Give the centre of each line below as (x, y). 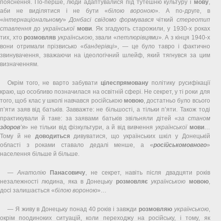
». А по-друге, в (183, 11)
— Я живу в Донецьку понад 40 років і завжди (73, 209)
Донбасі (80, 19)
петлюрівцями (137, 37)
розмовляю (155, 209)
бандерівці (99, 46)
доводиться (52, 136)
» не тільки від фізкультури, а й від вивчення (90, 127)
